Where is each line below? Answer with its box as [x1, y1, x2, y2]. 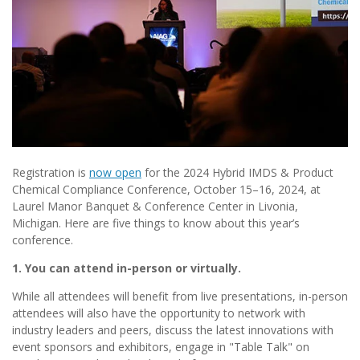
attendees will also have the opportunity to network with [12, 305, 305, 321]
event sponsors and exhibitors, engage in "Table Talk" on [12, 339, 309, 355]
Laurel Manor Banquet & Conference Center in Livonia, [12, 198, 298, 215]
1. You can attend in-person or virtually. [12, 260, 241, 276]
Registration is [12, 165, 89, 181]
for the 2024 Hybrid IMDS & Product [141, 165, 333, 181]
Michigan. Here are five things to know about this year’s [12, 215, 300, 231]
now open [89, 165, 141, 181]
